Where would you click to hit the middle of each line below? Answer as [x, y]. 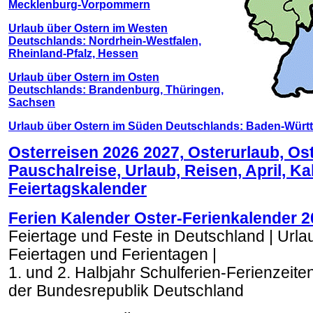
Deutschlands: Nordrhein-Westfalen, [105, 41]
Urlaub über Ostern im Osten [84, 77]
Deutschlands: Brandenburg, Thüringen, [116, 90]
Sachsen [32, 102]
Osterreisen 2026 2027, [96, 153]
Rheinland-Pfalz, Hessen [73, 53]
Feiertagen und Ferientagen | [112, 255]
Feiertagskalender [78, 189]
